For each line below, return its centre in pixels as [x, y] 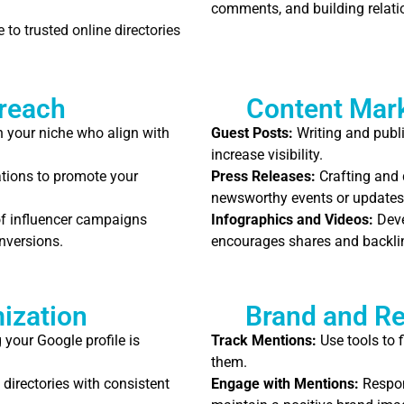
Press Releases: [263, 176]
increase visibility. [267, 155]
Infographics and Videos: [292, 220]
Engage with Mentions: [285, 384]
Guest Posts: [252, 133]
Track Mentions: [264, 340]
